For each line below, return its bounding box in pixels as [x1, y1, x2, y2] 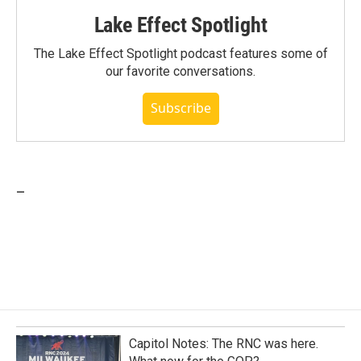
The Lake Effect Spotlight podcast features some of [33, 45, 328, 61]
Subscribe [150, 98, 211, 117]
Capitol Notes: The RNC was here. [129, 335, 318, 351]
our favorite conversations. [106, 63, 255, 79]
